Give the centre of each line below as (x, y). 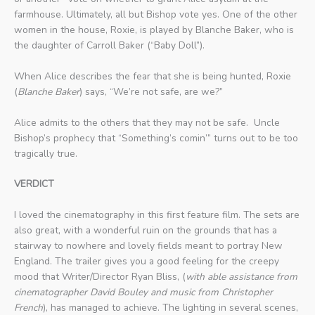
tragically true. (46, 153)
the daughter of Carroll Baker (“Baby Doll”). (109, 45)
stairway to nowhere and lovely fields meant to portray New (148, 246)
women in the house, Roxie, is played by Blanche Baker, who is (154, 30)
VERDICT (34, 184)
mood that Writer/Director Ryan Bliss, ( (100, 277)
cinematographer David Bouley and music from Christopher (143, 292)
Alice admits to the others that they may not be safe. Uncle (147, 122)
